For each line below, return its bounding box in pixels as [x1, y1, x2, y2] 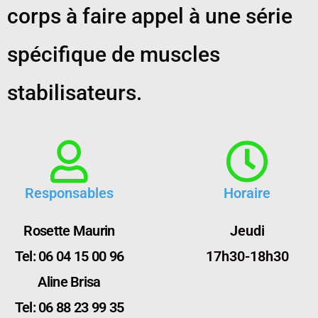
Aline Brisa [38, 273, 101, 290]
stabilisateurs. [7, 80, 142, 105]
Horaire [224, 185, 270, 202]
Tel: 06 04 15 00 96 [14, 248, 124, 265]
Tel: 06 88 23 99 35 [14, 299, 124, 316]
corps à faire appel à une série [7, 4, 292, 28]
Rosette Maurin [23, 222, 115, 239]
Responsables [25, 185, 114, 202]
